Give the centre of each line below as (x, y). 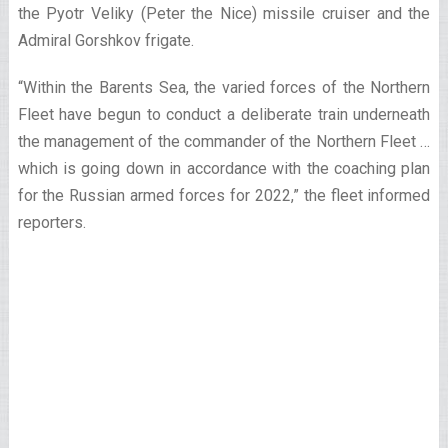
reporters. (51, 222)
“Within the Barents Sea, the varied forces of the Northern (224, 87)
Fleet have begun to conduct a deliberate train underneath (224, 114)
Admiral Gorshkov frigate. (105, 40)
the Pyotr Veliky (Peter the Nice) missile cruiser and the (224, 13)
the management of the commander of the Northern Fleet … (224, 141)
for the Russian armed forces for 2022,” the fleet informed (224, 195)
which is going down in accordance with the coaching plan (224, 168)
